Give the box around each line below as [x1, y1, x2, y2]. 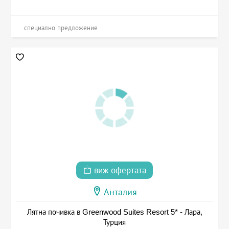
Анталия [104, 187, 137, 198]
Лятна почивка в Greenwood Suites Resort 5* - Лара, [27, 208, 202, 217]
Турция [103, 218, 126, 227]
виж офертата [91, 166, 146, 176]
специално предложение [24, 24, 98, 32]
